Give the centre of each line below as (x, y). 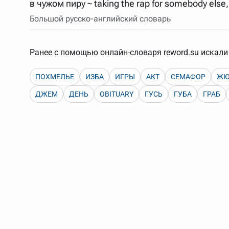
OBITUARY (117, 94)
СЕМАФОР (188, 77)
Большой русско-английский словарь (100, 19)
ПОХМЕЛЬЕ (55, 77)
